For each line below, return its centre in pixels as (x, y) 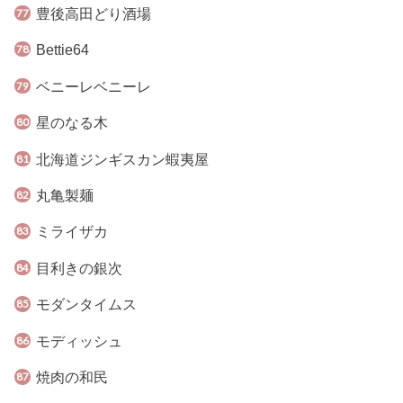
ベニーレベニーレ (93, 86)
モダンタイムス (86, 304)
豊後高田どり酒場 (93, 13)
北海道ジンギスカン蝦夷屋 (122, 159)
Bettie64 (62, 50)
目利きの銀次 (79, 268)
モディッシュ (79, 340)
